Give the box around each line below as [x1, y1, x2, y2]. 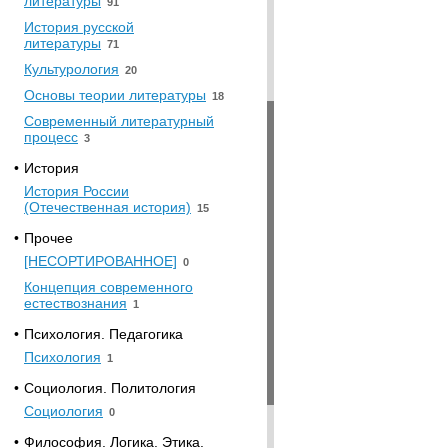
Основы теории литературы [24, 87, 206, 103]
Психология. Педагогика [24, 326, 183, 342]
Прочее [24, 230, 73, 246]
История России [24, 183, 129, 199]
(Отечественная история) [24, 199, 191, 215]
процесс [24, 129, 78, 145]
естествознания [24, 295, 127, 311]
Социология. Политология [24, 380, 196, 396]
